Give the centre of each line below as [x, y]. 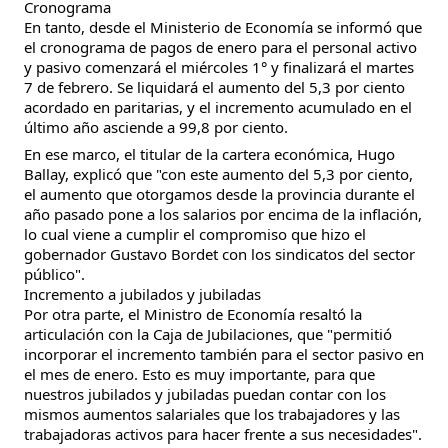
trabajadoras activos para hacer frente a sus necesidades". [223, 434]
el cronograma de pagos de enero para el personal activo [220, 46]
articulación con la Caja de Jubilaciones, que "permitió [208, 334]
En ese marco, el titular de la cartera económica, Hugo [209, 154]
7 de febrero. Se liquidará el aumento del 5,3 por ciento [214, 86]
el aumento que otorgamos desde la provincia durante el [219, 194]
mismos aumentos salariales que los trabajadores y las [212, 414]
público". [54, 274]
